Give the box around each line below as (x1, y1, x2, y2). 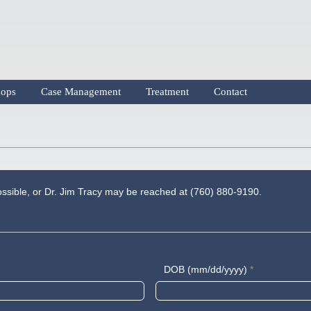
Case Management (41, 86, 121, 97)
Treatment (146, 86, 189, 97)
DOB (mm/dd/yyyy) (163, 264, 247, 275)
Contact (214, 86, 247, 97)
